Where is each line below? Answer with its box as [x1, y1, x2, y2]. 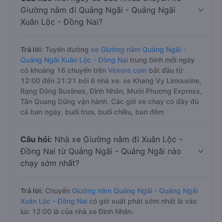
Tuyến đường [43, 45, 91, 54]
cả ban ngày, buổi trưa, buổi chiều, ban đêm [20, 108, 164, 116]
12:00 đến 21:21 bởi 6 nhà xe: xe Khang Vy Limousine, [20, 76, 201, 85]
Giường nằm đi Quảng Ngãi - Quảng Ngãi [20, 5, 175, 15]
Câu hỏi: [20, 134, 52, 144]
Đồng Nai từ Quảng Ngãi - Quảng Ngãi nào [20, 146, 181, 156]
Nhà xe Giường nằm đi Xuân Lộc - [52, 134, 182, 144]
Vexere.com [108, 66, 149, 74]
